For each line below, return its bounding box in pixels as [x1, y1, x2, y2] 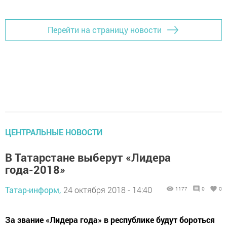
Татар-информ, [5, 184, 61, 195]
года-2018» [5, 162, 65, 177]
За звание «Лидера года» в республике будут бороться [5, 214, 215, 225]
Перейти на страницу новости [48, 24, 162, 35]
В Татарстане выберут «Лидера [5, 149, 171, 165]
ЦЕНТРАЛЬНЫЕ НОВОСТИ [5, 126, 102, 137]
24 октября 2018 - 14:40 [63, 184, 152, 195]
